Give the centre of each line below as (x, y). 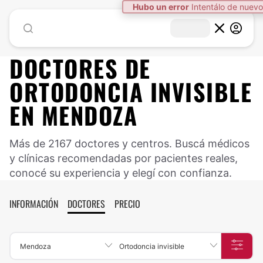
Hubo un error (161, 7)
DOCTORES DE (80, 68)
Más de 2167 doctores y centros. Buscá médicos (129, 144)
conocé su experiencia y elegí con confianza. (121, 173)
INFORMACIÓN (34, 204)
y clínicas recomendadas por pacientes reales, (124, 158)
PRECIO (127, 204)
